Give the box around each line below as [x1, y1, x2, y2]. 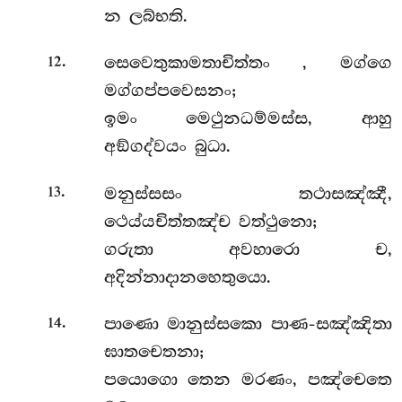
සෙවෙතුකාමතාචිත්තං [103, 53, 303, 74]
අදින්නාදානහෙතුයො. [103, 267, 271, 287]
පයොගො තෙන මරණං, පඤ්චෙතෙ [103, 370, 392, 390]
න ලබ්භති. [103, 5, 188, 26]
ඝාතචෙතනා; [103, 342, 204, 363]
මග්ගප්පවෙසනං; [103, 81, 236, 101]
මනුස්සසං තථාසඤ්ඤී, [103, 183, 392, 204]
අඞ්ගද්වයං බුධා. [103, 136, 231, 157]
